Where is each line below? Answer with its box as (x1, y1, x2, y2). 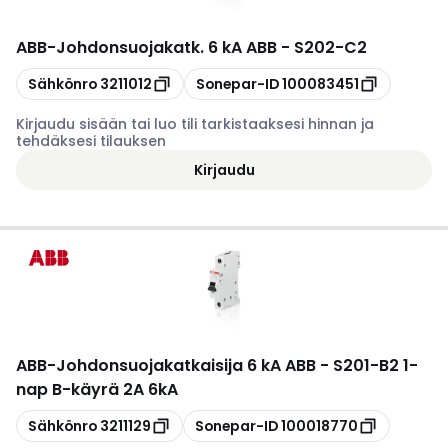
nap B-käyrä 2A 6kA (16, 378, 178, 401)
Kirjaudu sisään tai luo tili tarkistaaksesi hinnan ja (16, 114, 374, 134)
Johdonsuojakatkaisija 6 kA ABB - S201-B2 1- (56, 354, 418, 377)
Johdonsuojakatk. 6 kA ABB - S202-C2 (56, 36, 367, 59)
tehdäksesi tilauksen (16, 131, 166, 151)
